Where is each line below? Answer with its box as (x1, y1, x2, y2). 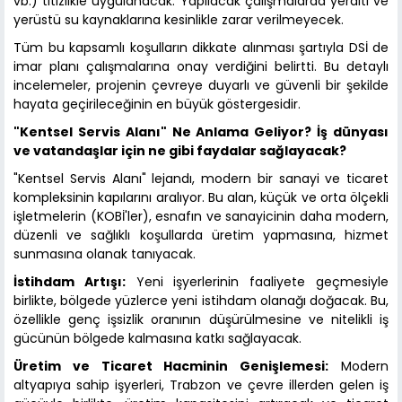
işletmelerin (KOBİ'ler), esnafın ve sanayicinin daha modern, (13, 207, 389, 226)
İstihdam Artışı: (13, 273, 126, 292)
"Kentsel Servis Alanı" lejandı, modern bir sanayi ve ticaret (13, 170, 389, 188)
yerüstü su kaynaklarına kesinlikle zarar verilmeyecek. (13, 11, 344, 30)
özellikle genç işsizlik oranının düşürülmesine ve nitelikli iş (13, 310, 389, 329)
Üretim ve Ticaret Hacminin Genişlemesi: (13, 357, 329, 376)
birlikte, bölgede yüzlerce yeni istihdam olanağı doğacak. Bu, (13, 292, 389, 310)
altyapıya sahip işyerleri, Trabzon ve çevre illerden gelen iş (13, 376, 389, 395)
